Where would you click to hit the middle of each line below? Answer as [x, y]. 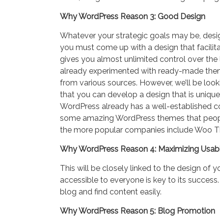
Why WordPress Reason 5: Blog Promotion [137, 211]
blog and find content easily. [111, 192]
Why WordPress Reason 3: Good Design [133, 16]
